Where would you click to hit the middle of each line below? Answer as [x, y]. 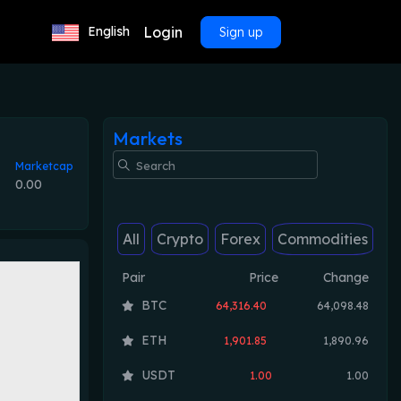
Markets [147, 138]
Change [346, 277]
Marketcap [45, 166]
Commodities [322, 239]
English [109, 31]
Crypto [179, 239]
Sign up [241, 32]
